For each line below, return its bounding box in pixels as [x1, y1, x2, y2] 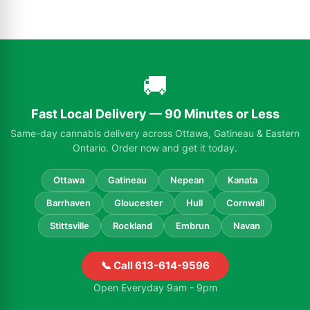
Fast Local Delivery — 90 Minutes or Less [30, 107, 280, 122]
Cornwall [226, 197, 264, 209]
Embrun [176, 220, 210, 232]
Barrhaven [46, 197, 91, 209]
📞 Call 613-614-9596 [100, 259, 210, 273]
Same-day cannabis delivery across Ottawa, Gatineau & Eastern [10, 127, 300, 140]
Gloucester [113, 197, 163, 209]
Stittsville [50, 220, 89, 232]
